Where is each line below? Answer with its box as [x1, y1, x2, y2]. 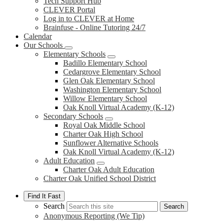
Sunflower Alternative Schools [63, 139, 158, 147]
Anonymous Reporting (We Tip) [43, 212, 145, 220]
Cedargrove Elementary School [63, 68, 161, 76]
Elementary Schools [43, 50, 106, 58]
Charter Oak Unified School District [43, 174, 156, 183]
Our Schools [24, 41, 63, 49]
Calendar [24, 32, 52, 40]
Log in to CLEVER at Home [43, 14, 134, 23]
